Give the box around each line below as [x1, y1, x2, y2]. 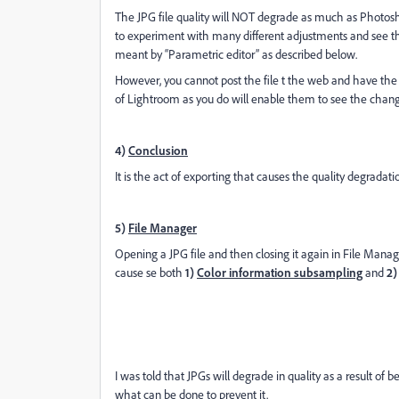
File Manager [128, 220, 197, 235]
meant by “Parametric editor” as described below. [115, 46, 357, 61]
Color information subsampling [197, 265, 362, 280]
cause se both [115, 265, 185, 280]
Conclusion [128, 142, 188, 158]
